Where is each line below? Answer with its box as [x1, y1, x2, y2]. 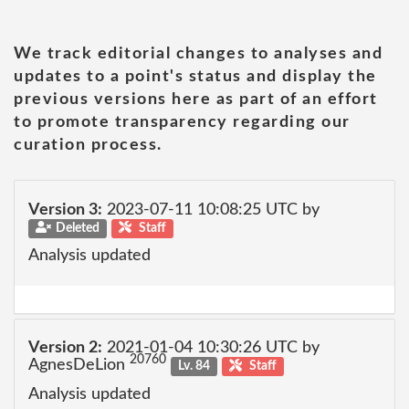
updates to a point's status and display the [14, 68, 377, 85]
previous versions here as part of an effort [14, 91, 378, 108]
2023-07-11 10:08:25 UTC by [102, 201, 320, 218]
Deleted [55, 221, 100, 235]
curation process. [14, 137, 163, 153]
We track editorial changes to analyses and [14, 46, 383, 62]
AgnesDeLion [28, 357, 130, 373]
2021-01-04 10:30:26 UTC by [102, 340, 320, 356]
